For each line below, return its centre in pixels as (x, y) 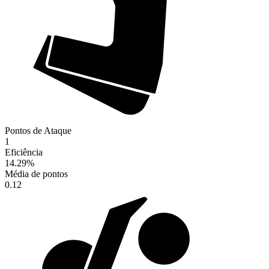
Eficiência (24, 153)
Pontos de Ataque (38, 131)
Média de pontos (36, 174)
